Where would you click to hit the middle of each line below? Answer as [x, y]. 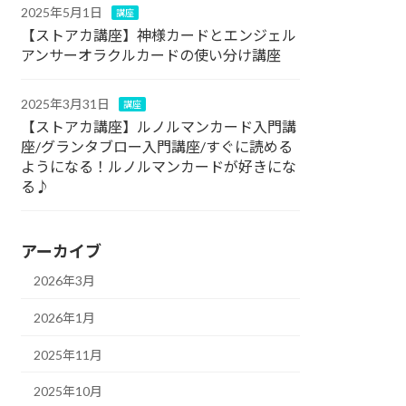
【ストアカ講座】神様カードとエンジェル [159, 34]
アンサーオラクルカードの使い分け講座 [151, 54]
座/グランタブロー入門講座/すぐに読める [157, 146]
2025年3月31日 [66, 103]
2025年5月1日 [62, 12]
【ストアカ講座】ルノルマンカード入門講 [159, 126]
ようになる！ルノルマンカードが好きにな [159, 166]
